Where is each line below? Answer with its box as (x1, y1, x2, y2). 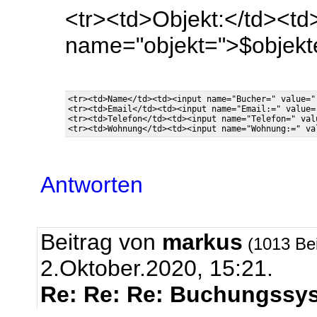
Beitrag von (40, 229, 162, 255)
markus (162, 229, 243, 255)
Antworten (40, 172, 143, 197)
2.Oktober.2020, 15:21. (40, 255, 273, 281)
